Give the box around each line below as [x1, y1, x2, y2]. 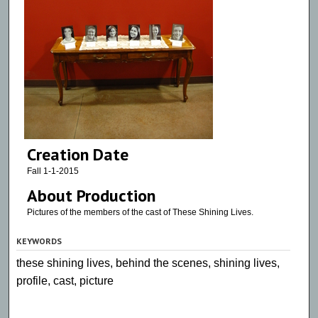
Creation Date [26, 143, 128, 165]
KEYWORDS [16, 236, 62, 247]
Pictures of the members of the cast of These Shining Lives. [26, 207, 253, 218]
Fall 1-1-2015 [26, 165, 79, 176]
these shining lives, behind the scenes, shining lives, [16, 257, 280, 270]
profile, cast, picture [16, 275, 114, 287]
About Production [26, 185, 155, 207]
